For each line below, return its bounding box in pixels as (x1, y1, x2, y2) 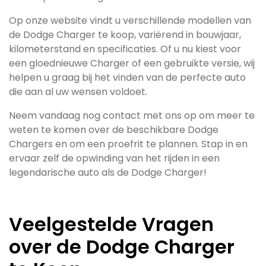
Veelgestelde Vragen (9, 211, 214, 237)
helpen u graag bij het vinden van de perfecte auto (9, 71, 246, 84)
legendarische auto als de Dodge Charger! (9, 166, 207, 179)
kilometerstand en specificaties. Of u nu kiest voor (9, 42, 241, 56)
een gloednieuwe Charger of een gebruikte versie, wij (9, 56, 255, 70)
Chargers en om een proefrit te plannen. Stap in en (9, 137, 248, 151)
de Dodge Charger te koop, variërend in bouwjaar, (9, 28, 241, 42)
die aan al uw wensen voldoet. (9, 85, 147, 99)
